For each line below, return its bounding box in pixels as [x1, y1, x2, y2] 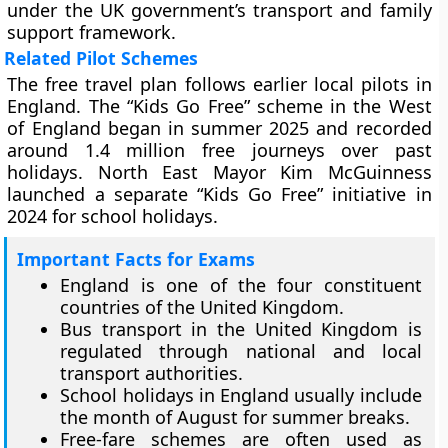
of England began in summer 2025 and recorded [7, 116, 432, 140]
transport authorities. [60, 361, 244, 385]
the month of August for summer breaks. [60, 405, 411, 429]
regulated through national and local [60, 339, 422, 363]
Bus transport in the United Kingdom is [60, 317, 422, 341]
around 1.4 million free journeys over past [7, 138, 432, 162]
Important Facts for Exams [17, 247, 256, 271]
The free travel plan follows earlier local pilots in [7, 72, 432, 96]
